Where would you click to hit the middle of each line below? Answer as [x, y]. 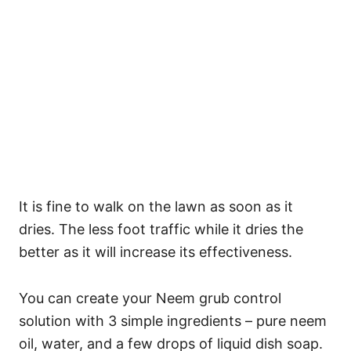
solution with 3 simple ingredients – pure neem [173, 321]
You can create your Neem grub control [150, 299]
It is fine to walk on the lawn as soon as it [156, 207]
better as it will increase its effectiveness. [156, 252]
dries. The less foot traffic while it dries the [161, 230]
